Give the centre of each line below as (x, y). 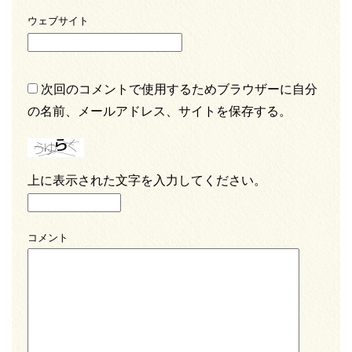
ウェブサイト (58, 21)
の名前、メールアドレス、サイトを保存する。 (159, 111)
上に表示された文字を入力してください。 (147, 180)
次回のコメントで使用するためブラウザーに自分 (179, 89)
